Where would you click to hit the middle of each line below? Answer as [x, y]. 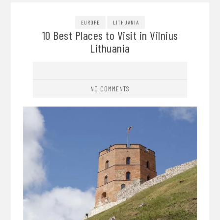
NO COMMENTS [110, 89]
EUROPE [90, 22]
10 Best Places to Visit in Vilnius [110, 35]
